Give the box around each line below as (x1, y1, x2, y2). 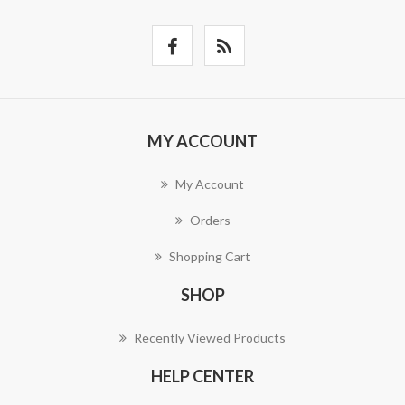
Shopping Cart (169, 249, 250, 264)
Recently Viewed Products (134, 330, 286, 345)
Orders (189, 212, 231, 228)
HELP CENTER (151, 366, 254, 386)
